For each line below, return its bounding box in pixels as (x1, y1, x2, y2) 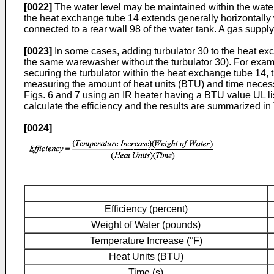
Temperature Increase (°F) (89, 235, 202, 246)
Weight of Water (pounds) (91, 220, 201, 231)
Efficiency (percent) (104, 204, 188, 215)
